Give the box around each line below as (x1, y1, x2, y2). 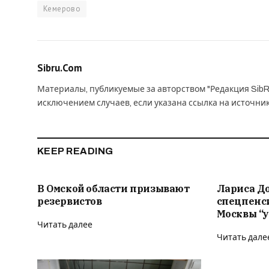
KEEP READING (37, 145, 113, 156)
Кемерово (43, 3, 81, 14)
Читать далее (37, 220, 92, 229)
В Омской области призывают (37, 182, 190, 195)
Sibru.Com (37, 61, 82, 74)
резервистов (37, 195, 102, 207)
